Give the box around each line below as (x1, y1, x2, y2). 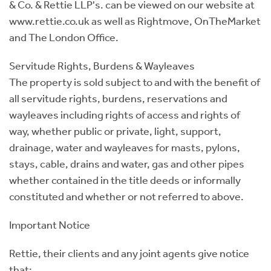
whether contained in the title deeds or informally (9, 173, 241, 187)
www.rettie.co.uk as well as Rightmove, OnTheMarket (9, 14, 261, 28)
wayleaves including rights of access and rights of (9, 108, 240, 122)
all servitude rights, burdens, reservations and (9, 91, 227, 105)
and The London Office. (9, 30, 119, 44)
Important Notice (9, 218, 90, 232)
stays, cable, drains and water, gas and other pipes (9, 157, 244, 171)
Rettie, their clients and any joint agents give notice (9, 246, 249, 260)
